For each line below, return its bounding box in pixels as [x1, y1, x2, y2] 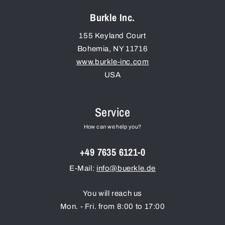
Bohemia [77, 45, 109, 53]
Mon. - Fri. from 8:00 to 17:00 [60, 202, 165, 211]
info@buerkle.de [96, 164, 156, 173]
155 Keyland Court [79, 32, 146, 40]
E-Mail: [69, 164, 96, 173]
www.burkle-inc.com [76, 58, 149, 66]
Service [94, 104, 131, 121]
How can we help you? [83, 124, 142, 130]
